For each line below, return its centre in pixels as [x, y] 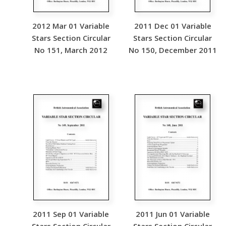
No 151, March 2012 [71, 50]
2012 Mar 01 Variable [71, 26]
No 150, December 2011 [173, 50]
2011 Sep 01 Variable [71, 214]
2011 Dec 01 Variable [173, 26]
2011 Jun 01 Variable [173, 214]
